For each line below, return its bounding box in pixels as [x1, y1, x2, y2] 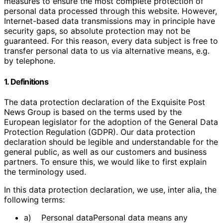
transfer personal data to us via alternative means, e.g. [4, 46, 210, 56]
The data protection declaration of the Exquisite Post [4, 97, 205, 107]
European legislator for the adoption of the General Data [4, 116, 218, 127]
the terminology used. [4, 166, 86, 177]
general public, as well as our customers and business [4, 146, 207, 157]
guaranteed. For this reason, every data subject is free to [4, 36, 218, 46]
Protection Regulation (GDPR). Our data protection [4, 126, 195, 137]
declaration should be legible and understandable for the [4, 136, 218, 147]
